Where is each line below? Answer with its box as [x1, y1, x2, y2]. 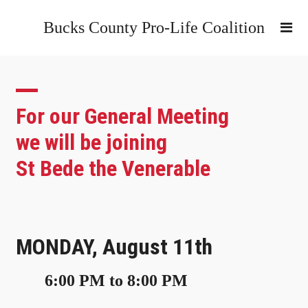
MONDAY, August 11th [16, 233, 212, 260]
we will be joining [16, 129, 167, 155]
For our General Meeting [16, 102, 229, 129]
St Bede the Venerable [16, 155, 210, 181]
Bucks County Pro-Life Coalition [43, 19, 265, 36]
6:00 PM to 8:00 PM [16, 270, 188, 289]
